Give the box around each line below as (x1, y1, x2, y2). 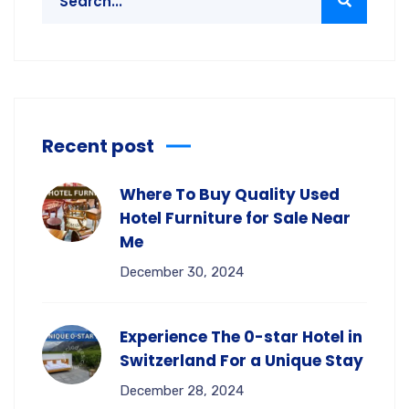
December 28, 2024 (120, 383, 244, 399)
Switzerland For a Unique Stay (120, 350, 363, 372)
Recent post (42, 133, 154, 159)
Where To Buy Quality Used (120, 184, 340, 205)
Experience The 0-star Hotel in (120, 326, 362, 348)
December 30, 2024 (120, 264, 244, 280)
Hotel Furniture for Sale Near (120, 207, 351, 229)
